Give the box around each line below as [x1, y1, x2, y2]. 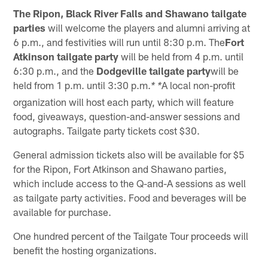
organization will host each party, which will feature [13, 95, 234, 108]
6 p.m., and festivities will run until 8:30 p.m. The [13, 35, 226, 48]
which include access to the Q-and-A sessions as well [13, 176, 246, 189]
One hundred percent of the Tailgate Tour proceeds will [13, 229, 249, 242]
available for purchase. [13, 205, 112, 218]
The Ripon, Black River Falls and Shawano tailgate [13, 7, 247, 19]
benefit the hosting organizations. [13, 243, 157, 256]
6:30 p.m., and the [13, 64, 97, 77]
